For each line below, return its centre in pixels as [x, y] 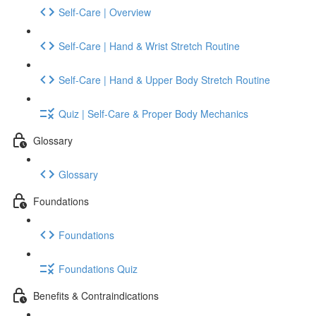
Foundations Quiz [98, 268]
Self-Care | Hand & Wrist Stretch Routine [149, 45]
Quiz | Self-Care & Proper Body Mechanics [153, 113]
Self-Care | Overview [105, 12]
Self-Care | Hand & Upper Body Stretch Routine [164, 79]
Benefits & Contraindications [96, 295]
